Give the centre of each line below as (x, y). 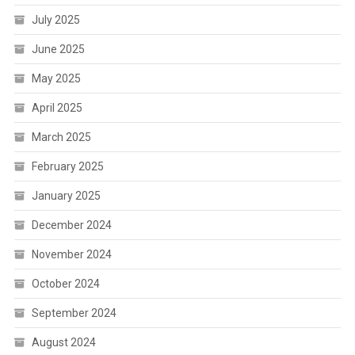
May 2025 (56, 78)
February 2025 (67, 166)
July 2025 (55, 19)
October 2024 (65, 283)
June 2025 (58, 49)
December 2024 (71, 225)
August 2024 (63, 342)
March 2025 (61, 137)
